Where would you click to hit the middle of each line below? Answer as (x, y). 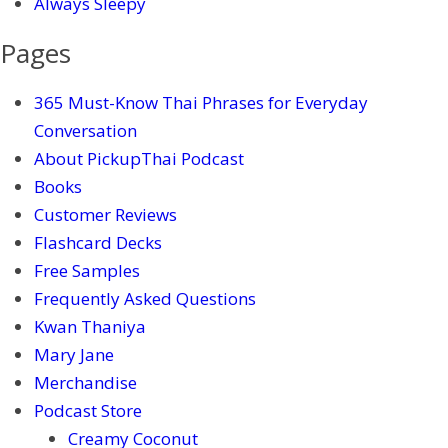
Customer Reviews (105, 214)
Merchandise (85, 382)
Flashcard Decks (98, 242)
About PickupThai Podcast (139, 158)
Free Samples (87, 270)
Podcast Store (88, 410)
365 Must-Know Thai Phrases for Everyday (201, 102)
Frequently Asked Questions (145, 298)
